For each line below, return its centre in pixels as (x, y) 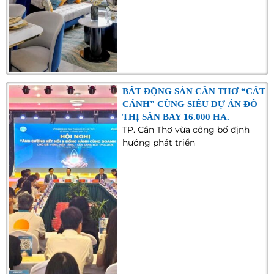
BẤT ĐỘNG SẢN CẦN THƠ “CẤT (194, 91)
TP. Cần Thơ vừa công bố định (186, 130)
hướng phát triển (159, 143)
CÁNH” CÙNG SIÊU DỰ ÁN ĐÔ (190, 104)
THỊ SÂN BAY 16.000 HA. (176, 117)
